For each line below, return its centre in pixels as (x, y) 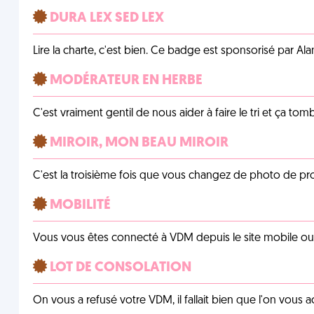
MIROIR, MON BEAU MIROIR (137, 143)
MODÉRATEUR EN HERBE (124, 81)
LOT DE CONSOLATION (119, 268)
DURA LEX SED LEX (105, 18)
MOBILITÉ (78, 205)
